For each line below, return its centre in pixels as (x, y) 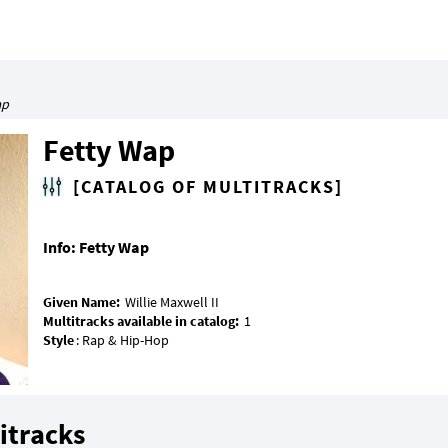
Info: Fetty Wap (96, 247)
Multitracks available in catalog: (141, 321)
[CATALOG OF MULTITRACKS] (208, 186)
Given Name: (83, 302)
